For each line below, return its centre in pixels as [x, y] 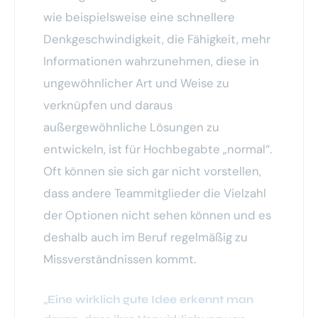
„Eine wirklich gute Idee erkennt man [148, 300]
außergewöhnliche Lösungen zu [131, 127]
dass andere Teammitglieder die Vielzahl [155, 193]
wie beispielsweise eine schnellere [139, 17]
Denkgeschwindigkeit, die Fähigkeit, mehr [157, 39]
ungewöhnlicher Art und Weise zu [136, 83]
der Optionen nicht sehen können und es [157, 215]
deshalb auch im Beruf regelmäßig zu [146, 237]
